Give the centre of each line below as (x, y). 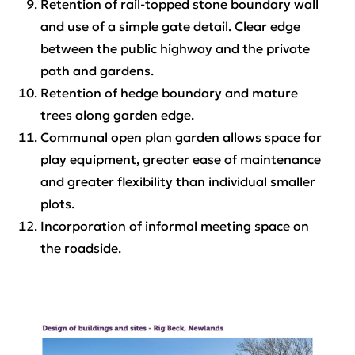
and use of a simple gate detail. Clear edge (170, 26)
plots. (57, 203)
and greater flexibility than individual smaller (177, 181)
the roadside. (80, 248)
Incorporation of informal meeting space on (174, 225)
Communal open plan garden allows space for (181, 137)
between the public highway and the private (175, 48)
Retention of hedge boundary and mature (169, 92)
